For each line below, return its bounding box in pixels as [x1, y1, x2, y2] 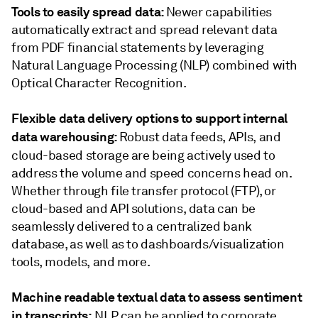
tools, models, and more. [11, 254, 150, 270]
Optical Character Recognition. [11, 75, 187, 91]
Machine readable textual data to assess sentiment [11, 289, 302, 305]
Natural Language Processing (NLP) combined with [11, 57, 298, 73]
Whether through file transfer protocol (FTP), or [11, 183, 276, 199]
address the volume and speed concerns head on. [11, 165, 292, 181]
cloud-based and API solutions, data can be [11, 201, 256, 216]
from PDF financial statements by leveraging [11, 40, 264, 55]
